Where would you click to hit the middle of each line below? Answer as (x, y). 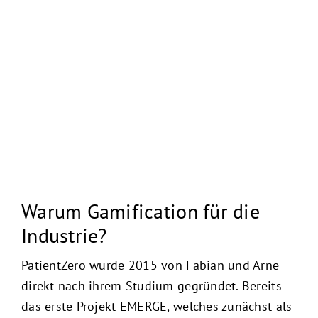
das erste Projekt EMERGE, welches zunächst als (157, 306)
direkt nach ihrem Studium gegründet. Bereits (151, 285)
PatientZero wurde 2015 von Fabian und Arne (150, 265)
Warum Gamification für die (140, 211)
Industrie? (64, 235)
